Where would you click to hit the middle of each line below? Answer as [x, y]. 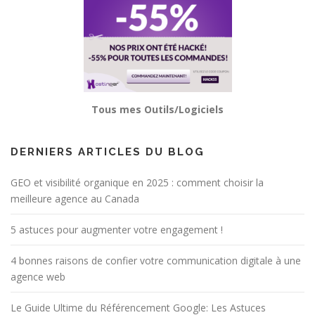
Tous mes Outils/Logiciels [157, 110]
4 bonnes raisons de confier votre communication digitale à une [156, 261]
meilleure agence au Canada [75, 199]
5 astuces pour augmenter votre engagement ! [117, 230]
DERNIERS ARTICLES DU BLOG [108, 152]
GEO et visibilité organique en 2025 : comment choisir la [137, 183]
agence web [38, 277]
